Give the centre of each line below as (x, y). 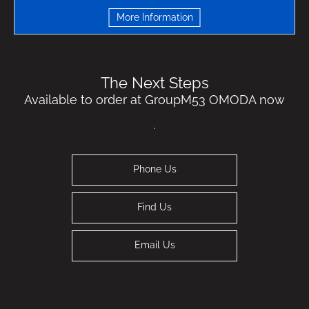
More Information (154, 17)
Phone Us (154, 169)
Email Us (154, 245)
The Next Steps (155, 83)
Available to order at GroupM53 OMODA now (154, 99)
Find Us (154, 207)
